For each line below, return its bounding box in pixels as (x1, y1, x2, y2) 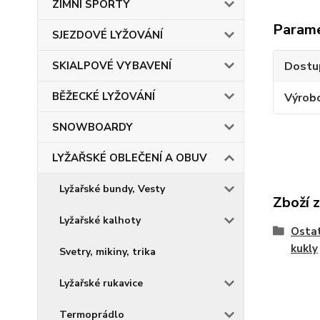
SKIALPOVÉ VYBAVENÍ (52, 59, 171, 73)
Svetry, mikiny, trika (59, 245, 156, 259)
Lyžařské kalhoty (59, 214, 141, 227)
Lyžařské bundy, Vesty (59, 182, 165, 196)
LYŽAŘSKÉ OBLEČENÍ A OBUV (52, 151, 207, 165)
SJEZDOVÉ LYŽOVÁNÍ (52, 28, 163, 42)
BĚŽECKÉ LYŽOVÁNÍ (52, 89, 155, 104)
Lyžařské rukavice (59, 276, 143, 290)
